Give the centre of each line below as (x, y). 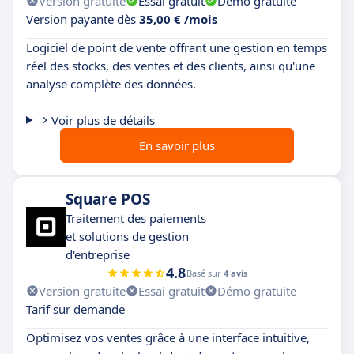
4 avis (235, 273)
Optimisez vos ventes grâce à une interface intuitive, (168, 337)
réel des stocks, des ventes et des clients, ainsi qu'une (171, 65)
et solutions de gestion (127, 236)
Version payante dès (83, 19)
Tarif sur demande (75, 309)
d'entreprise (98, 254)
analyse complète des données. (111, 83)
